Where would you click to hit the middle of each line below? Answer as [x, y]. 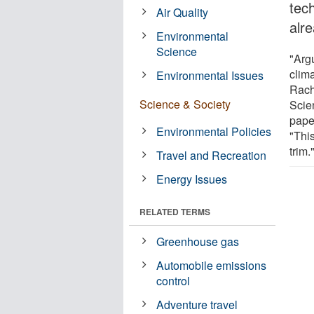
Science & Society [185, 104]
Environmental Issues [210, 75]
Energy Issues [192, 179]
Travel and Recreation [212, 155]
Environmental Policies [214, 131]
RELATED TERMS [175, 211]
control [173, 280]
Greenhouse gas [198, 241]
